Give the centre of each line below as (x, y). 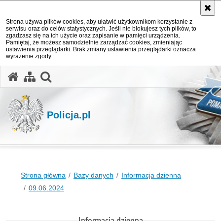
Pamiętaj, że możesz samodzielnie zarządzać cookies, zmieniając (94, 42)
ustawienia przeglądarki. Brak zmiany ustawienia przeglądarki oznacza (101, 49)
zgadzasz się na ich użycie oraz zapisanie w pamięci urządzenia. (93, 36)
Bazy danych (93, 175)
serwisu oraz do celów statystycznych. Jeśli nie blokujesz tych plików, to (101, 29)
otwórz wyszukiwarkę (106, 75)
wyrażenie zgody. (29, 56)
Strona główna (43, 175)
